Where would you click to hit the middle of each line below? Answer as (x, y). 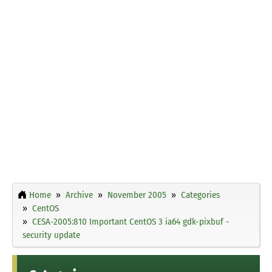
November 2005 (137, 195)
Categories (200, 195)
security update (51, 235)
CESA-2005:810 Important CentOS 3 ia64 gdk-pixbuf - (131, 221)
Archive (79, 195)
